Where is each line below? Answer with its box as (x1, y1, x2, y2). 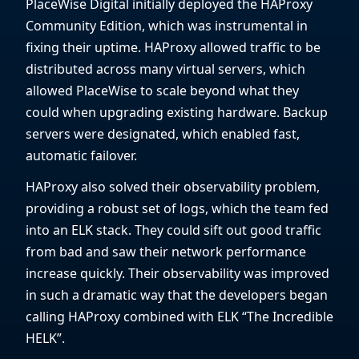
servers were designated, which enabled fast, (26, 125, 300, 143)
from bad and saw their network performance (26, 243, 306, 261)
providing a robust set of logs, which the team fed (26, 200, 329, 218)
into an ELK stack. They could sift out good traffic (26, 221, 321, 240)
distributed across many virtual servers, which (26, 60, 305, 79)
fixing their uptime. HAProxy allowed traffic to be (26, 38, 321, 57)
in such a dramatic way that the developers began (26, 286, 328, 305)
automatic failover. (26, 147, 137, 165)
